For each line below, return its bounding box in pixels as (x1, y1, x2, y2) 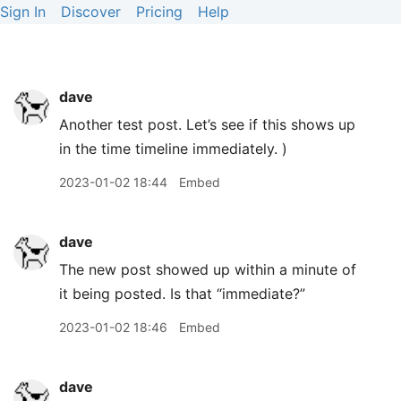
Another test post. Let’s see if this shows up (59, 115, 355, 133)
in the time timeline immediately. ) (59, 140, 287, 158)
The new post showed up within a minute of (59, 260, 356, 278)
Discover (61, 3, 121, 21)
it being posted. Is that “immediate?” (59, 285, 305, 303)
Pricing (136, 3, 183, 21)
